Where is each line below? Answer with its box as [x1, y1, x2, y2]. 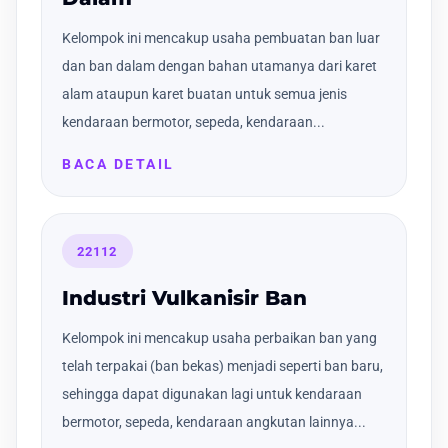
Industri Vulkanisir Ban [62, 285, 307, 310]
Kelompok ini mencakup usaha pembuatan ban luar [62, 30, 380, 47]
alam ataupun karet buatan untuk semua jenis [62, 86, 347, 103]
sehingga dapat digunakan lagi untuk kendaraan [62, 385, 362, 402]
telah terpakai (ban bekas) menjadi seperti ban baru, [62, 357, 383, 374]
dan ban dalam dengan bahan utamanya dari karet [62, 58, 377, 75]
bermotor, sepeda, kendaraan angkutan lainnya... [62, 413, 366, 430]
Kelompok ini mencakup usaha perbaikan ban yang [62, 329, 377, 346]
